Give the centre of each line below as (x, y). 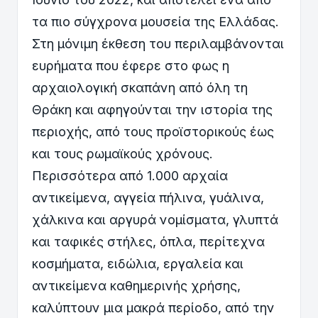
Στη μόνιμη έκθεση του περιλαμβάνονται (158, 43)
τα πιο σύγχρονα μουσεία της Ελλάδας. (155, 21)
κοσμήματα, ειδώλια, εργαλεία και (138, 263)
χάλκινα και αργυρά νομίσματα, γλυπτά (155, 219)
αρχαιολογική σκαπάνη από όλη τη (140, 87)
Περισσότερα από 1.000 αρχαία (130, 175)
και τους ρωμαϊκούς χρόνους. (122, 153)
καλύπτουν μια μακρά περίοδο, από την (153, 307)
